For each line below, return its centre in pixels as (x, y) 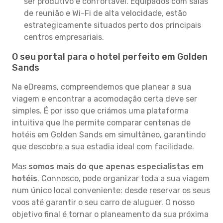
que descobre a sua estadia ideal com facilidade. (103, 147)
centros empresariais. (64, 37)
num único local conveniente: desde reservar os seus (111, 190)
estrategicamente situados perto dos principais (112, 25)
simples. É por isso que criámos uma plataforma (100, 111)
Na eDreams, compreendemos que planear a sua (102, 87)
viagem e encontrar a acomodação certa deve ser (105, 99)
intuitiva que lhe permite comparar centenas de (101, 123)
